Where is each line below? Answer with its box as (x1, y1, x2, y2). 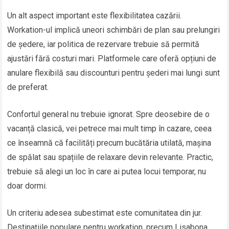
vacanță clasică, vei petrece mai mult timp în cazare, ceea (7, 124, 212, 134)
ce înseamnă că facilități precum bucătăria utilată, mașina (7, 138, 212, 148)
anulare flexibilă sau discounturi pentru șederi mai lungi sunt (7, 68, 220, 78)
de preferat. (7, 82, 49, 93)
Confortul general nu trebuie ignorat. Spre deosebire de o (7, 109, 210, 120)
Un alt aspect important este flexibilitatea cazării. (7, 11, 182, 21)
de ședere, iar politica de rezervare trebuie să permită (7, 39, 200, 50)
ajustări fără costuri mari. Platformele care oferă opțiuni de (7, 54, 217, 64)
